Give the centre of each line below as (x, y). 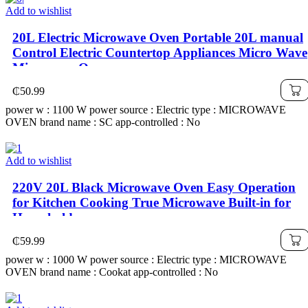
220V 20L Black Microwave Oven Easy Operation (154, 187)
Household (43, 217)
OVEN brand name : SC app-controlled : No (103, 122)
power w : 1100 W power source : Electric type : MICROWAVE (146, 110)
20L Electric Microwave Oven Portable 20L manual (158, 38)
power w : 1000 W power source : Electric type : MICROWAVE (146, 260)
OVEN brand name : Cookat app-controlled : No (112, 272)
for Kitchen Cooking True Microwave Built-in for (152, 202)
